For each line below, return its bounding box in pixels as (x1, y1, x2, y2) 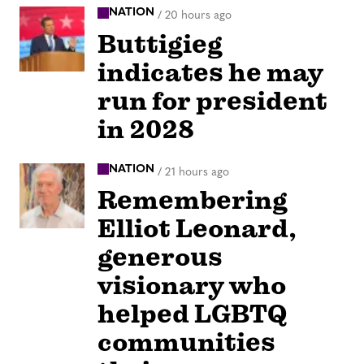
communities (97, 327, 275, 359)
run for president (97, 84, 327, 117)
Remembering (97, 184, 288, 217)
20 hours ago (165, 9, 232, 22)
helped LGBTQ (97, 298, 287, 331)
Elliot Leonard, (97, 213, 297, 245)
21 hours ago (165, 166, 229, 179)
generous (97, 241, 223, 274)
